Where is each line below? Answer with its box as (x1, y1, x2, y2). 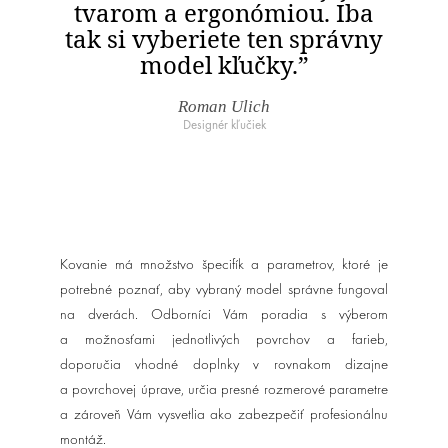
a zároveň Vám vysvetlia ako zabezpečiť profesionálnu (60, 408, 388, 423)
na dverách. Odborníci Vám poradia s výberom (60, 308, 388, 323)
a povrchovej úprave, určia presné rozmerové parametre (60, 383, 388, 398)
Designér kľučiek (182, 120, 266, 132)
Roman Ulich (178, 97, 270, 116)
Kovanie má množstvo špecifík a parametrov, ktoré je (60, 258, 388, 273)
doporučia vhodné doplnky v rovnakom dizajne (60, 358, 388, 373)
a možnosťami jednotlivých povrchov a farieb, (60, 333, 388, 348)
